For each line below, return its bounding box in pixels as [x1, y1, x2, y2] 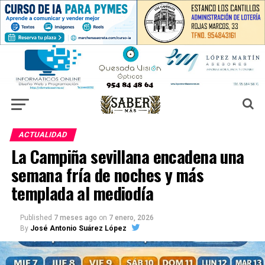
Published [20, 213, 52, 222]
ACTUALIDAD [17, 130, 69, 139]
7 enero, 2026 [108, 213, 154, 222]
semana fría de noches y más [11, 161, 204, 187]
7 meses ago [53, 213, 97, 222]
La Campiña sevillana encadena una [11, 143, 244, 169]
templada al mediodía [11, 180, 154, 205]
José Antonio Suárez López [30, 224, 127, 232]
